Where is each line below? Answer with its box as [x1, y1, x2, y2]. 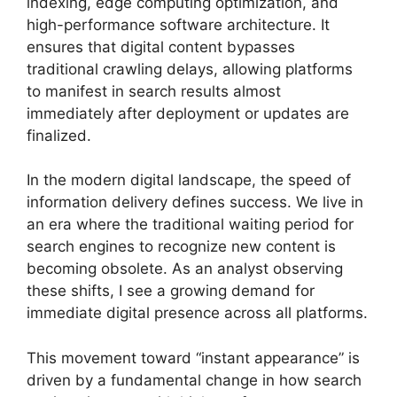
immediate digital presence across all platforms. [27, 304, 368, 323]
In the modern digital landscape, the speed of [27, 171, 351, 190]
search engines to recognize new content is [27, 237, 336, 256]
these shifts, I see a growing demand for [27, 282, 315, 300]
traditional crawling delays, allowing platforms [27, 59, 353, 78]
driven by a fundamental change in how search [27, 370, 362, 389]
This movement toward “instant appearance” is [27, 348, 360, 367]
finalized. [27, 126, 91, 144]
